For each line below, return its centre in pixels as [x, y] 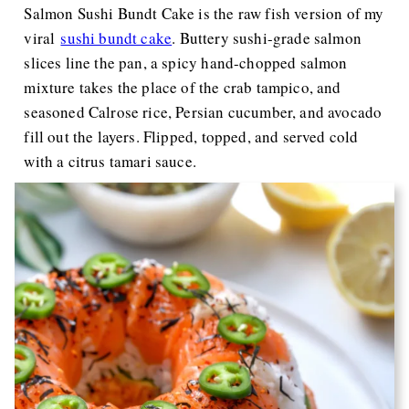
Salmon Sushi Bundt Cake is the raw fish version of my [204, 13]
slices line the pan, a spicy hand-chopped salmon [186, 63]
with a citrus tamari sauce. [110, 161]
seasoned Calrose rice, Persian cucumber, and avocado [203, 112]
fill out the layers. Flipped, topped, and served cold [191, 136]
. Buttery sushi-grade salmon [267, 38]
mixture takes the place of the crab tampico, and [183, 87]
